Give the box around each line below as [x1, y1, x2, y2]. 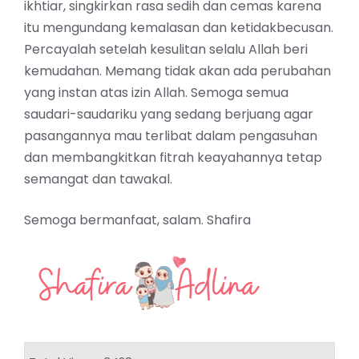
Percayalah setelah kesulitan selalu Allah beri [24, 40, 308, 59]
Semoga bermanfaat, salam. [24, 211, 207, 230]
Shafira [207, 211, 251, 230]
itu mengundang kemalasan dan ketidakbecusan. [24, 18, 333, 38]
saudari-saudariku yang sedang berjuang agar [24, 105, 313, 124]
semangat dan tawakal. [24, 170, 172, 189]
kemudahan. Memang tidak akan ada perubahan [24, 62, 331, 81]
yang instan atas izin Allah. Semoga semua [24, 83, 288, 103]
